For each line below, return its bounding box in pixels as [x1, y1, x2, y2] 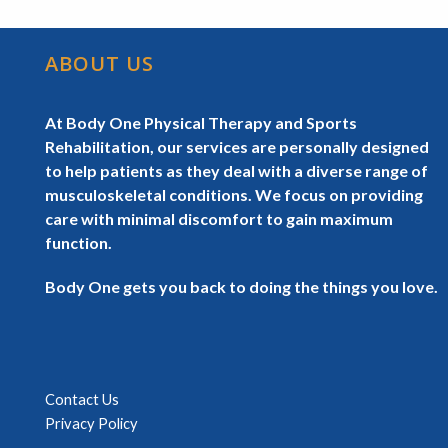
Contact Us [45, 390, 119, 408]
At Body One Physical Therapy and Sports [45, 113, 357, 132]
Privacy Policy [45, 414, 138, 432]
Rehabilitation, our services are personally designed [45, 137, 429, 156]
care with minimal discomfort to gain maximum [45, 209, 393, 228]
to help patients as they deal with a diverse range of [45, 161, 428, 180]
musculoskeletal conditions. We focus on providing [45, 185, 423, 204]
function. [45, 233, 112, 252]
